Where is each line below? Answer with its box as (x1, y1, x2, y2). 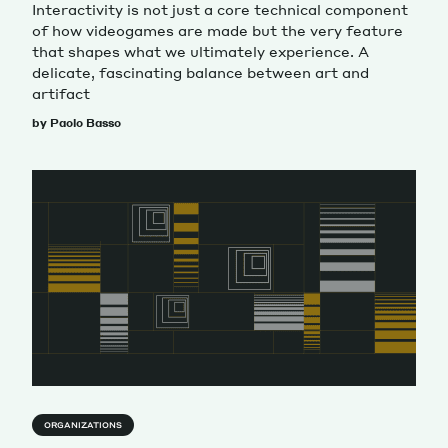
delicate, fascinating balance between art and (32, 62, 369, 81)
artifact (32, 83, 90, 102)
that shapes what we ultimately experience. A (32, 41, 369, 60)
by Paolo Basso (32, 115, 121, 130)
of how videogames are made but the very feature (32, 20, 403, 39)
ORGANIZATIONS (44, 419, 122, 430)
